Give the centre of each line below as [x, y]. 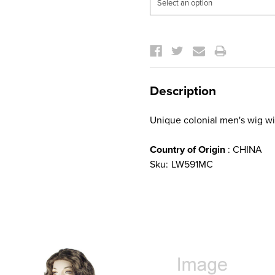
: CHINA [244, 150]
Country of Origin [188, 150]
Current [167, 36]
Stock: [164, 45]
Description [183, 91]
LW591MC [192, 165]
